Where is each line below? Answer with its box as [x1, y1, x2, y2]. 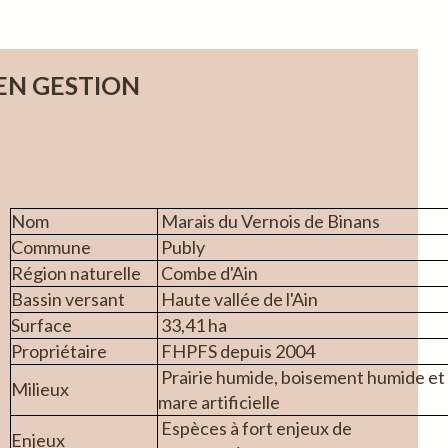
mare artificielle [158, 391, 280, 413]
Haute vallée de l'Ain [158, 288, 318, 310]
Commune [11, 236, 91, 258]
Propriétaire [11, 340, 107, 362]
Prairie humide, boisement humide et [158, 366, 445, 388]
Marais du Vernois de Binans [158, 210, 380, 232]
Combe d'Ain [158, 262, 258, 284]
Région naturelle [11, 262, 141, 284]
